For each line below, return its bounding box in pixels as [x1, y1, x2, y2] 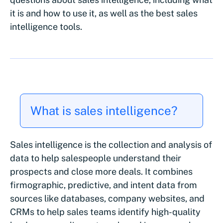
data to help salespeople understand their [10, 153, 181, 163]
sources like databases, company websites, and [10, 193, 205, 204]
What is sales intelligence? [30, 104, 178, 117]
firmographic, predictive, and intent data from [10, 180, 197, 190]
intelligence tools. [10, 21, 82, 32]
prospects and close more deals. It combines [10, 166, 193, 177]
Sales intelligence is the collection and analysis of [10, 139, 212, 150]
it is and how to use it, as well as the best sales [10, 8, 198, 18]
